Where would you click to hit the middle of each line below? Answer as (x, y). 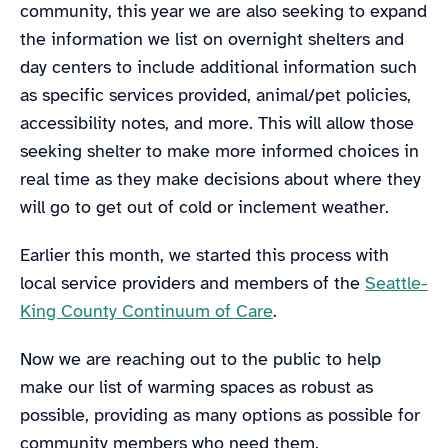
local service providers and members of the (192, 282)
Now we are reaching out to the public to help (200, 358)
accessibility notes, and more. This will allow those (217, 122)
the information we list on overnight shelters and (212, 38)
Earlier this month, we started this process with (204, 254)
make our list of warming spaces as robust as (196, 386)
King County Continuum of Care (146, 310)
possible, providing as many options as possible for (220, 414)
